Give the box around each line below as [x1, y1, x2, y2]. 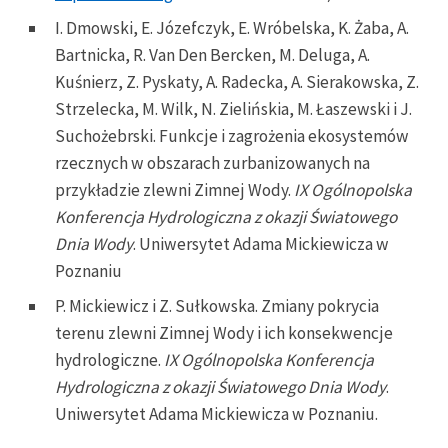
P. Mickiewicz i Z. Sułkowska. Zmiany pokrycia [55, 295, 379, 318]
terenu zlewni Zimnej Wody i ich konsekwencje [55, 322, 393, 345]
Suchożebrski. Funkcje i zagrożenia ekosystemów [55, 125, 409, 148]
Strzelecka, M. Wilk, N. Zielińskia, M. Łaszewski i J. [55, 98, 412, 121]
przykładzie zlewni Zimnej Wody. [55, 179, 294, 202]
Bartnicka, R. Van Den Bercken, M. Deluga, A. [55, 44, 370, 67]
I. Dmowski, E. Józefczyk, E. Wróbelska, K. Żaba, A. [55, 17, 409, 40]
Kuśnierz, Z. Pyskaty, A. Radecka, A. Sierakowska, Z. [55, 71, 419, 94]
